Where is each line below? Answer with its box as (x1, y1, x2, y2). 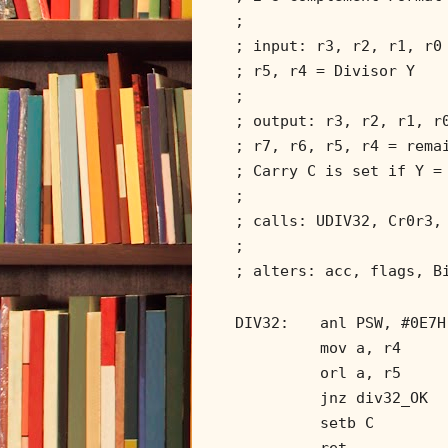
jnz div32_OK (320, 388, 428, 407)
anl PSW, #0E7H (320, 313, 446, 332)
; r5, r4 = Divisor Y (235, 61, 415, 80)
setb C (320, 413, 374, 432)
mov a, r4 (320, 338, 401, 357)
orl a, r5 (320, 363, 401, 382)
